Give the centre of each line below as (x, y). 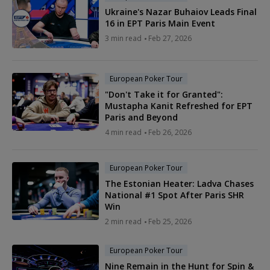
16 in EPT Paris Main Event (160, 24)
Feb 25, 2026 (170, 222)
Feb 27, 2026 (170, 39)
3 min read (123, 39)
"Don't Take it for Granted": (164, 95)
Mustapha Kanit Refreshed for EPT (179, 106)
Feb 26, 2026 (170, 133)
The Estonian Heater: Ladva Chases (179, 184)
